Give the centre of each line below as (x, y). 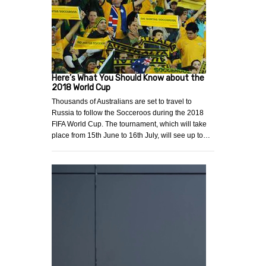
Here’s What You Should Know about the (128, 78)
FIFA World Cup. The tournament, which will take (129, 124)
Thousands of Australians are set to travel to (122, 101)
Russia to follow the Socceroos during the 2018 (128, 113)
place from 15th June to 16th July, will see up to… (131, 135)
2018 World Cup (81, 87)
